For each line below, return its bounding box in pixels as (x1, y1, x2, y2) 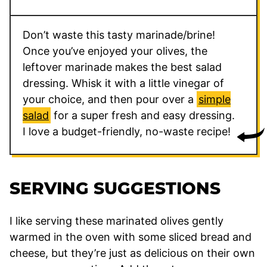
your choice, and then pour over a (23, 92, 197, 105)
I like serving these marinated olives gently (10, 214, 223, 227)
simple (198, 92, 231, 105)
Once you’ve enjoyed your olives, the (23, 44, 207, 57)
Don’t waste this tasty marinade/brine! (23, 28, 215, 41)
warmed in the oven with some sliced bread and (10, 230, 252, 243)
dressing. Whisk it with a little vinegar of (23, 76, 224, 89)
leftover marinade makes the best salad (23, 60, 222, 73)
